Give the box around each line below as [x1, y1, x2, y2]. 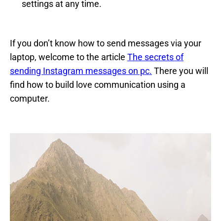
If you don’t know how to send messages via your [10, 38, 201, 49]
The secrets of [127, 52, 184, 63]
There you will [152, 66, 208, 76]
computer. [10, 93, 50, 104]
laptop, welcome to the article [10, 52, 127, 63]
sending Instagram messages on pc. [10, 66, 152, 76]
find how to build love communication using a [10, 79, 185, 90]
